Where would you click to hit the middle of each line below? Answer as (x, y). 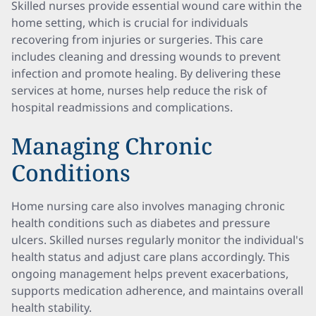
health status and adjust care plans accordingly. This (151, 257)
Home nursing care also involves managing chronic (148, 206)
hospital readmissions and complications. (122, 107)
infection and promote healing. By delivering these (146, 73)
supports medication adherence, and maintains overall (157, 291)
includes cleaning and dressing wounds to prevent (146, 56)
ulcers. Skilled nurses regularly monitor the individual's (158, 240)
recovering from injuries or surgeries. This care (137, 39)
